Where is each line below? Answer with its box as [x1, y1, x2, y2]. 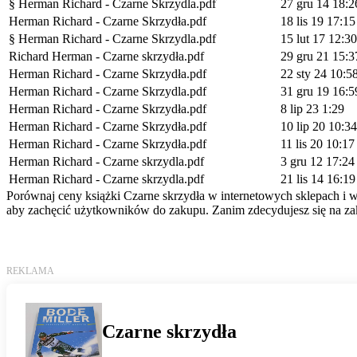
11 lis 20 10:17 [280, 137, 355, 151]
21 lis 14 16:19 [280, 172, 355, 186]
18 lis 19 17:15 [280, 14, 355, 29]
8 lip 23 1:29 [280, 102, 344, 116]
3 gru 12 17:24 [280, 155, 355, 169]
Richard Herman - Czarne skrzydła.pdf [9, 49, 204, 64]
